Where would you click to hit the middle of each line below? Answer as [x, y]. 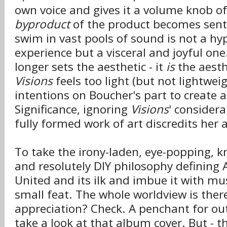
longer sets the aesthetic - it [90, 67]
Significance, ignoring [73, 109]
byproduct [42, 24]
